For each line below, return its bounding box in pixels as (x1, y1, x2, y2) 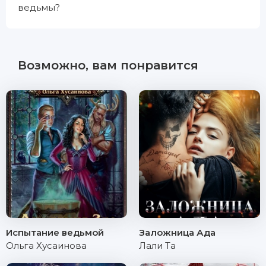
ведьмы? (18, 2, 60, 13)
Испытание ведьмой (6, 227, 104, 238)
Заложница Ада (139, 227, 216, 238)
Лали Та (139, 240, 176, 251)
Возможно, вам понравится (18, 58, 198, 72)
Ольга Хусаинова (6, 240, 87, 251)
